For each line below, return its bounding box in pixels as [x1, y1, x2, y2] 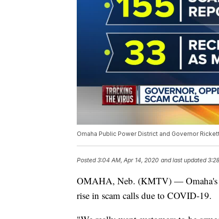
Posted [77, 156, 97, 164]
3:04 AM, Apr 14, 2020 [97, 156, 159, 164]
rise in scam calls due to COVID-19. [77, 189, 212, 202]
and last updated [161, 156, 206, 164]
